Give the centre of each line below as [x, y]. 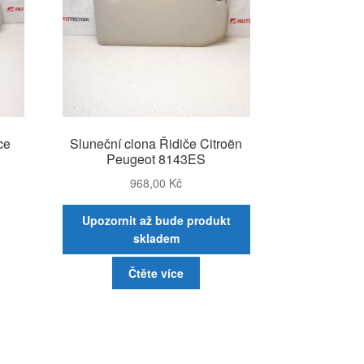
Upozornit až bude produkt [156, 221]
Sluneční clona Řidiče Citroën [156, 144]
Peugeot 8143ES [156, 159]
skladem [156, 238]
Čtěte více [156, 273]
